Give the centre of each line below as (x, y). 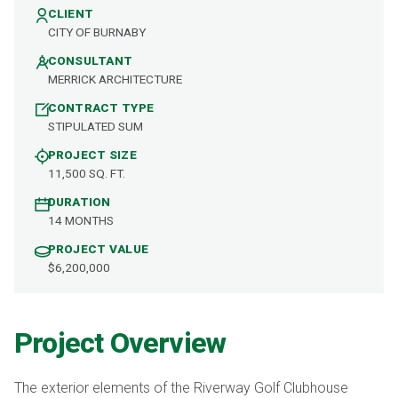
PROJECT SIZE (92, 155)
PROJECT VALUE (98, 249)
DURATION (79, 202)
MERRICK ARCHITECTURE (115, 79)
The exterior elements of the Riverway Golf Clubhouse (181, 387)
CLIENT (71, 13)
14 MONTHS (80, 221)
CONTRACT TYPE (101, 107)
